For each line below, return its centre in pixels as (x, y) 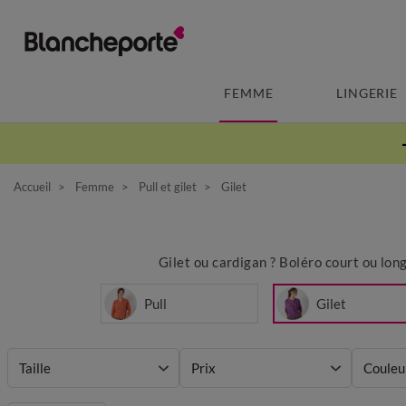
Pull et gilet (168, 186)
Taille (35, 368)
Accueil (32, 186)
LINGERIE (367, 93)
